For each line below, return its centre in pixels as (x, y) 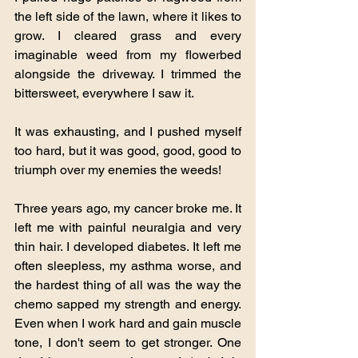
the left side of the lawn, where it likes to (128, 16)
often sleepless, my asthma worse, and (128, 265)
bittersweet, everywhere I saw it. (104, 93)
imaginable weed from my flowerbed (128, 54)
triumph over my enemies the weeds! (118, 169)
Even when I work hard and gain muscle (128, 323)
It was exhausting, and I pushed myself (128, 131)
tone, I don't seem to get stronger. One (128, 342)
